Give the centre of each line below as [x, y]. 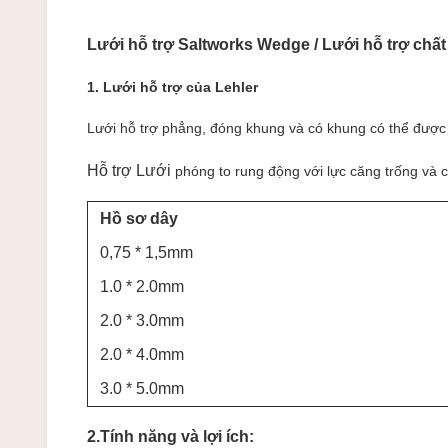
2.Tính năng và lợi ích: [170, 436]
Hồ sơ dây [139, 218]
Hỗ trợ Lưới [131, 170]
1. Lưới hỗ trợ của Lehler [172, 87]
